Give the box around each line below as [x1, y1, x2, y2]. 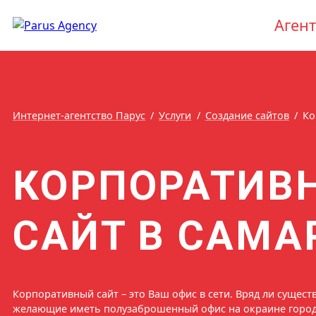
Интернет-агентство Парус [13, 109, 145, 122]
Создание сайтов [205, 109, 289, 122]
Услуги [159, 109, 192, 122]
